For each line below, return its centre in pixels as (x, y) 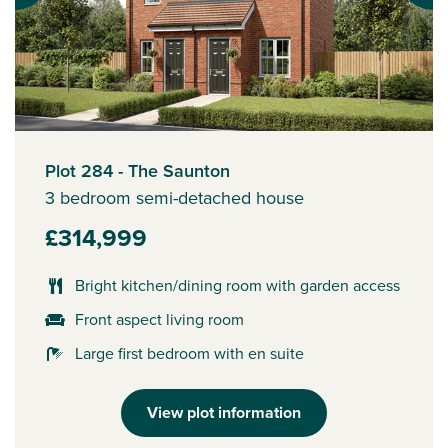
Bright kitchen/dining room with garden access (237, 286)
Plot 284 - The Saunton (137, 171)
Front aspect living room (159, 320)
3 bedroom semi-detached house (174, 198)
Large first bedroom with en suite (189, 354)
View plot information (224, 413)
